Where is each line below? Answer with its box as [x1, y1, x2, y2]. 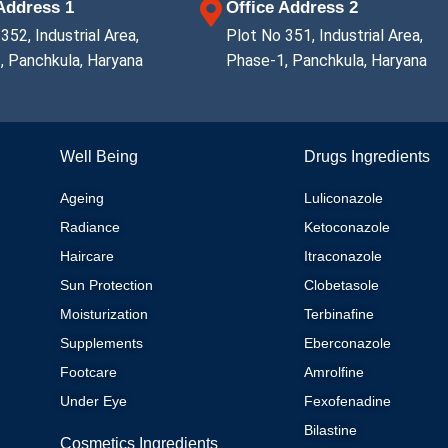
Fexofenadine [304, 393, 391, 409]
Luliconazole [304, 190, 383, 206]
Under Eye [60, 393, 127, 409]
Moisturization [60, 306, 148, 322]
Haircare [60, 248, 114, 264]
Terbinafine [304, 306, 374, 322]
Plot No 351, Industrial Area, [225, 26, 423, 45]
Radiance [60, 219, 120, 235]
